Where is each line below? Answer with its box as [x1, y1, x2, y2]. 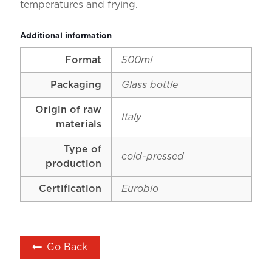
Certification [39, 184, 101, 194]
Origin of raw [35, 105, 101, 115]
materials [56, 120, 101, 130]
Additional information [20, 32, 112, 40]
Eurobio [121, 184, 158, 194]
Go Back [47, 242, 87, 253]
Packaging [50, 80, 101, 90]
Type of [64, 144, 101, 155]
